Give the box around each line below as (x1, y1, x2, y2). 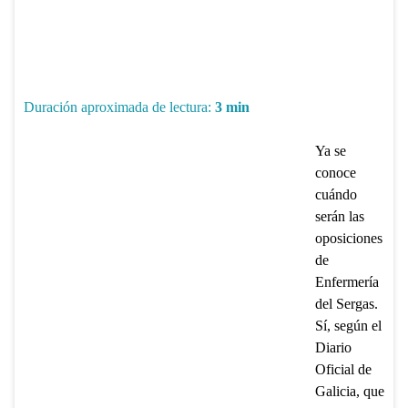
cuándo (314, 186, 357, 202)
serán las (314, 208, 364, 224)
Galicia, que (314, 382, 384, 399)
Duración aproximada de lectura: (23, 98, 211, 115)
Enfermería (314, 273, 379, 290)
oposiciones (314, 229, 382, 246)
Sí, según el (314, 317, 382, 333)
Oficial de (314, 361, 372, 377)
